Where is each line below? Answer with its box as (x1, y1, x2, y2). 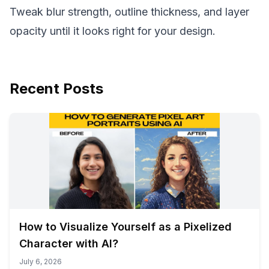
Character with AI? (19, 237, 118, 250)
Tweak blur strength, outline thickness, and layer (10, 5, 249, 18)
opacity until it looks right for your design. (10, 25, 216, 37)
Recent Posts (10, 80, 103, 97)
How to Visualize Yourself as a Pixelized (19, 220, 232, 233)
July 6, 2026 (19, 257, 62, 266)
